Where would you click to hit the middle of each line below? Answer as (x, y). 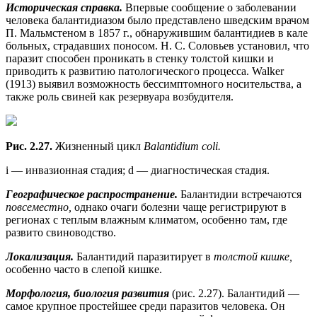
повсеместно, (40, 207)
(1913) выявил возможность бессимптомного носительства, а (154, 83)
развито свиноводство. (61, 232)
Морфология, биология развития (89, 293)
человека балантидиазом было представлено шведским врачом (157, 20)
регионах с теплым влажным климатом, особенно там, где (146, 219)
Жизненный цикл (99, 146)
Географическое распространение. (93, 194)
